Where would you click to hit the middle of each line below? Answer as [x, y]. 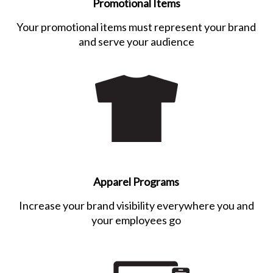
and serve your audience [136, 41]
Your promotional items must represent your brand [136, 27]
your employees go [136, 220]
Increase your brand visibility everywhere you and [136, 205]
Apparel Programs [136, 181]
